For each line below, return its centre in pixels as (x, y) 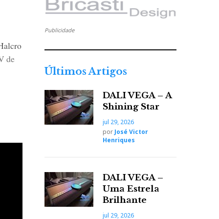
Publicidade (59, 30)
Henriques (119, 140)
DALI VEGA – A (137, 96)
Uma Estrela (131, 189)
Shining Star (131, 107)
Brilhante (125, 200)
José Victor (131, 132)
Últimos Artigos (86, 71)
